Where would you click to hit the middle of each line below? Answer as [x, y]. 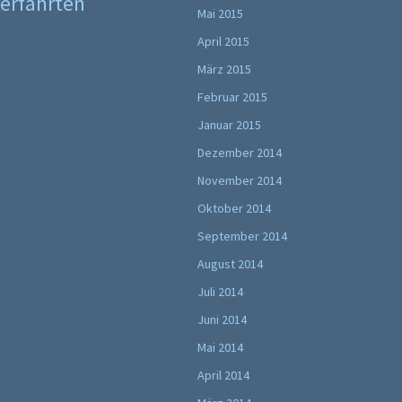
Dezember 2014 [240, 153]
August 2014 [230, 264]
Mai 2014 [220, 347]
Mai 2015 [220, 13]
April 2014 [223, 375]
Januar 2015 [229, 125]
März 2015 [224, 69]
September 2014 [242, 236]
